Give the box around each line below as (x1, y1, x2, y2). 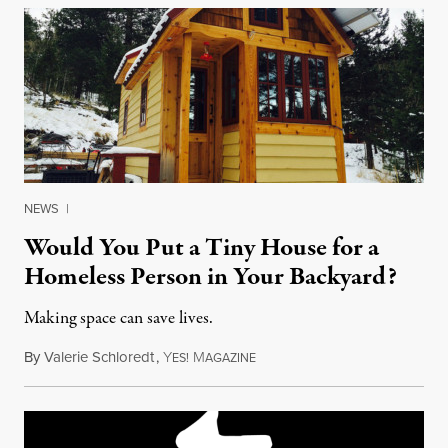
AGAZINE (205, 348, 256, 367)
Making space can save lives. (24, 305, 213, 331)
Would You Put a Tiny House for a (24, 229, 379, 266)
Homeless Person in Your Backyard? (24, 258, 397, 295)
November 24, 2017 (255, 345, 375, 368)
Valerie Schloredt (44, 345, 154, 368)
